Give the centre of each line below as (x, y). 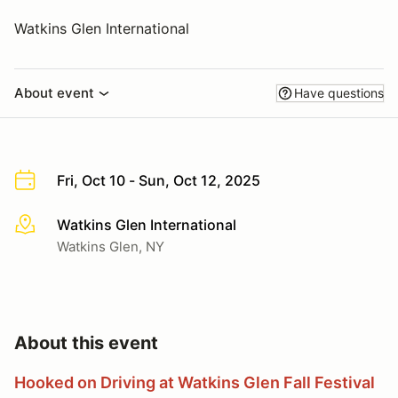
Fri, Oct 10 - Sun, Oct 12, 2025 (159, 180)
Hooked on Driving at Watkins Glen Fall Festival (195, 382)
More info (46, 225)
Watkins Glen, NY (111, 246)
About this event (86, 342)
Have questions (339, 93)
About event (54, 93)
